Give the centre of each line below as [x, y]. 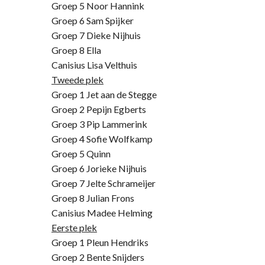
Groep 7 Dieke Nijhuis [96, 35]
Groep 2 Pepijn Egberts [99, 109]
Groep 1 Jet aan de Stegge [104, 94]
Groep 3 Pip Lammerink [99, 124]
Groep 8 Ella [76, 50]
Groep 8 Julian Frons [93, 198]
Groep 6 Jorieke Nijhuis [99, 168]
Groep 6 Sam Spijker [93, 20]
